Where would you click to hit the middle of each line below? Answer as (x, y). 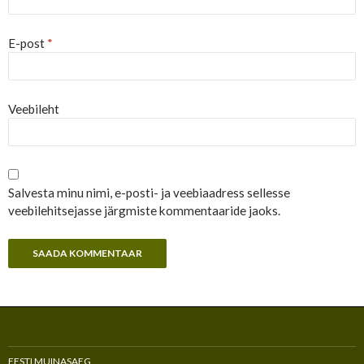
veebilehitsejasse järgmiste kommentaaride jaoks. (144, 210)
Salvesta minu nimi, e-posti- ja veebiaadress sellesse (149, 192)
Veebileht (34, 108)
